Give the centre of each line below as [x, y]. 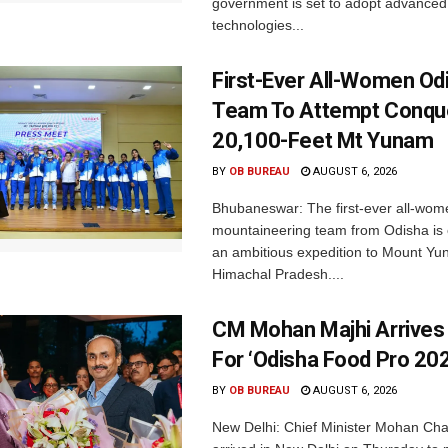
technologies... [258, 25]
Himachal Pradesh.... [278, 274]
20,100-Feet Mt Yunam [323, 141]
